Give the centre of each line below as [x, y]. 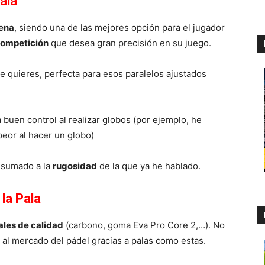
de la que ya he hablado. [149, 166]
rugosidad [75, 166]
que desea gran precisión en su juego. [130, 43]
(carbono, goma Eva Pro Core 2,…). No [144, 225]
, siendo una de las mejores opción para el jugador [119, 27]
